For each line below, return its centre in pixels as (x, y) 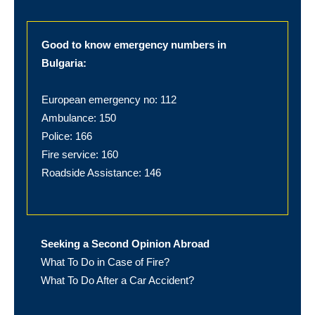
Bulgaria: (64, 63)
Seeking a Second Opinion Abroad (125, 244)
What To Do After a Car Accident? (117, 280)
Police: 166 (67, 136)
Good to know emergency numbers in (134, 45)
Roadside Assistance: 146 (101, 173)
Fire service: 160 (80, 154)
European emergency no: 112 (109, 99)
